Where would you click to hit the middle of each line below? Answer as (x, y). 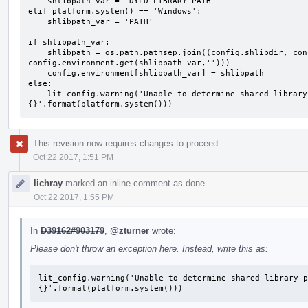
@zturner (130, 230)
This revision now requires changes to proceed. (127, 143)
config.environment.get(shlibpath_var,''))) (129, 63)
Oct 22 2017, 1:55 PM (74, 197)
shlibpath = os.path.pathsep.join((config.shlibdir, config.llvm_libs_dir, (38, 52)
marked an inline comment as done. (135, 183)
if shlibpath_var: (69, 42)
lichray (48, 183)
